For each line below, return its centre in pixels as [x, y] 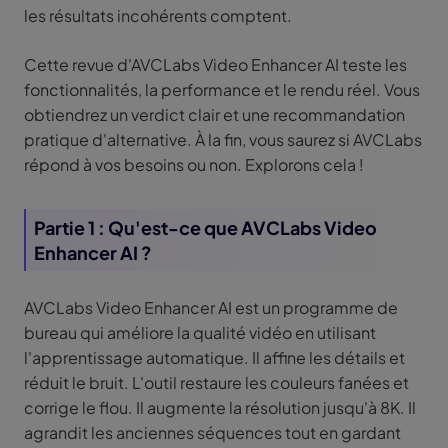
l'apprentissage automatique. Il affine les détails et [214, 358]
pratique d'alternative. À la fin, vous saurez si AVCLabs [223, 140]
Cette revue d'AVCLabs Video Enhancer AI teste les [215, 65]
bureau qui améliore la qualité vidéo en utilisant [200, 333]
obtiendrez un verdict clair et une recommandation [214, 115]
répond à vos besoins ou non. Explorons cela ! [194, 165]
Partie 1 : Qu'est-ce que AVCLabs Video [205, 228]
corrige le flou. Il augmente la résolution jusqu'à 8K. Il [220, 408]
